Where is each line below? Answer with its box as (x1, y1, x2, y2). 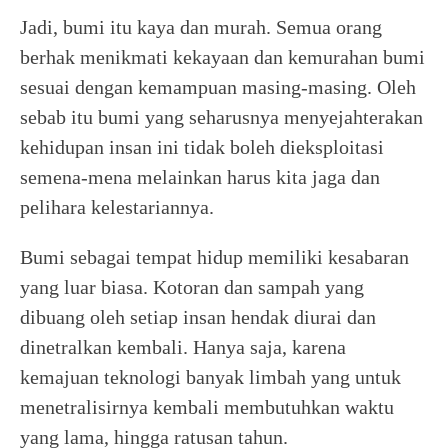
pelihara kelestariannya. (20, 195, 214, 218)
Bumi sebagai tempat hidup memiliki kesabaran (20, 245, 409, 268)
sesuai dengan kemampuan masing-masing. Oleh (20, 75, 416, 98)
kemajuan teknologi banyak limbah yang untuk (20, 365, 401, 388)
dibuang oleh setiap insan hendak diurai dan (20, 305, 376, 328)
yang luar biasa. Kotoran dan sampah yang (20, 275, 364, 298)
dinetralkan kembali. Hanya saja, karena (20, 335, 346, 358)
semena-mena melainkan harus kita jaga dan (20, 165, 380, 188)
